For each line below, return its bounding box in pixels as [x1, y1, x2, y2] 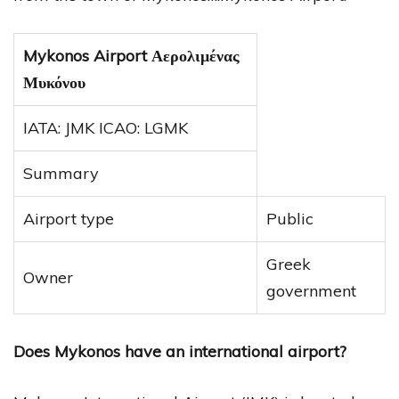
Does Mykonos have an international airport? [13, 341, 346, 362]
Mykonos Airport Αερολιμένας [23, 45, 240, 67]
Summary [23, 163, 99, 184]
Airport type [23, 208, 114, 230]
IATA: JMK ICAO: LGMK [23, 118, 188, 139]
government [266, 281, 356, 302]
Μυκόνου [23, 72, 85, 94]
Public [266, 208, 313, 230]
